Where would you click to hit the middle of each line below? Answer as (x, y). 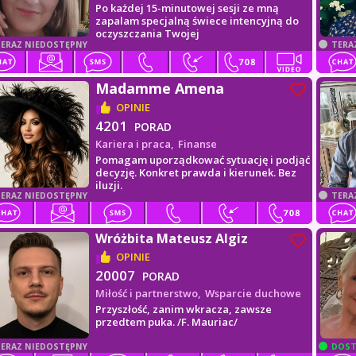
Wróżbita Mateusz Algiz (172, 238)
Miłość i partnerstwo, (149, 293)
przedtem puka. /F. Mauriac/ (167, 322)
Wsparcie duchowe (253, 293)
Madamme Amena (160, 88)
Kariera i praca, (135, 144)
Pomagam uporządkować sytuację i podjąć (203, 160)
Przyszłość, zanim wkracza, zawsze (184, 309)
